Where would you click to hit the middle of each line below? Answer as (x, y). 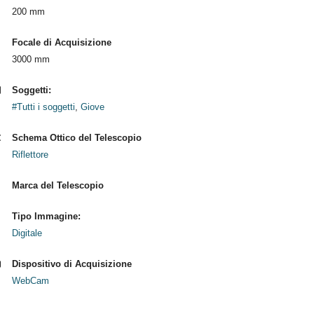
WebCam (30, 281)
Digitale (27, 233)
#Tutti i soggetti (43, 107)
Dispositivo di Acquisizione (71, 264)
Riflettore (30, 155)
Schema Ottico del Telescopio (76, 138)
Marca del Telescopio (57, 185)
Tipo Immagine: (46, 216)
